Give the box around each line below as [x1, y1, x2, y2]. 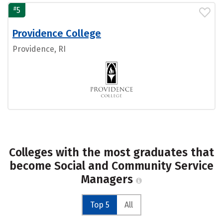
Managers [81, 172, 136, 187]
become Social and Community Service [9, 159, 214, 173]
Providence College [12, 27, 101, 40]
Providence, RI [12, 44, 66, 54]
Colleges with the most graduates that [9, 145, 214, 160]
